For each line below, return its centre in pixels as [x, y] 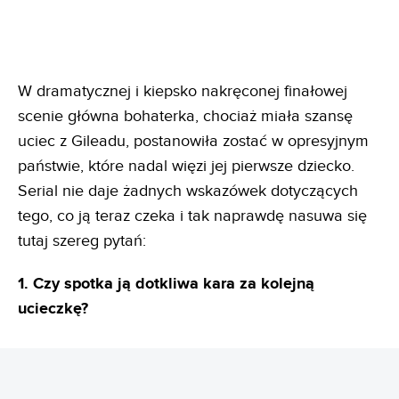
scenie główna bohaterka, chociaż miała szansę [185, 116]
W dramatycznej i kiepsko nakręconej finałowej [183, 91]
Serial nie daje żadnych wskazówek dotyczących [188, 191]
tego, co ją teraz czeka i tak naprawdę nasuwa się [192, 216]
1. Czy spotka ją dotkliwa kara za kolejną [166, 284]
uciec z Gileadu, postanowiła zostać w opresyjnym [193, 141]
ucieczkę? [53, 309]
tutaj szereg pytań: [82, 240]
